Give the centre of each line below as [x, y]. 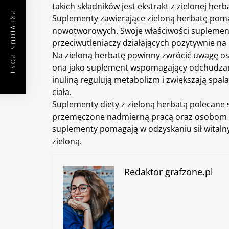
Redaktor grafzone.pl [169, 171]
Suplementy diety [86, 104]
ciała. [62, 92]
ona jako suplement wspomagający [121, 67]
